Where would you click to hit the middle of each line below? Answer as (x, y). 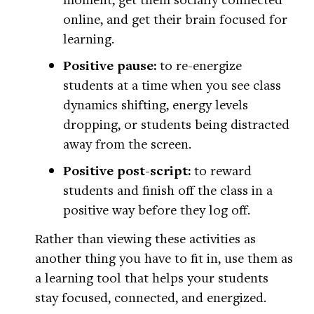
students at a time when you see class (172, 85)
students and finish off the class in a (168, 190)
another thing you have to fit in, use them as (164, 258)
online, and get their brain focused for (175, 19)
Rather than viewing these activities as (145, 238)
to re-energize (201, 65)
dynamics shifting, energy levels (156, 104)
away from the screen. (127, 144)
